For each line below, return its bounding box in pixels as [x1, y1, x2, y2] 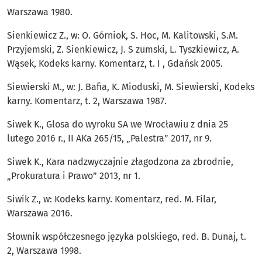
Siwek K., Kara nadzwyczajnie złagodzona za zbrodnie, [7, 156, 233, 168]
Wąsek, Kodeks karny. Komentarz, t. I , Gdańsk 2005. [7, 58, 223, 70]
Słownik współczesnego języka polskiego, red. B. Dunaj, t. [7, 231, 246, 243]
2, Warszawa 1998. [7, 245, 81, 257]
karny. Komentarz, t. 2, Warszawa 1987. [7, 95, 167, 107]
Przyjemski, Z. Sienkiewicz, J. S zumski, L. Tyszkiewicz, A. [7, 44, 239, 56]
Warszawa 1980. [7, 6, 73, 18]
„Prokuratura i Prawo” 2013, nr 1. [7, 170, 140, 182]
